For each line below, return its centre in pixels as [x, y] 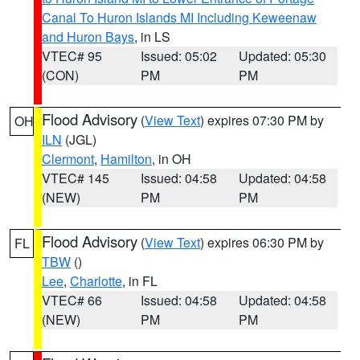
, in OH [172, 159]
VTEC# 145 [76, 178]
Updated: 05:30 [283, 56]
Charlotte [96, 281]
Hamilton [126, 159]
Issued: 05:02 [178, 56]
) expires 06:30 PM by [262, 242]
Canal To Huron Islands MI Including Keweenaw [179, 17]
